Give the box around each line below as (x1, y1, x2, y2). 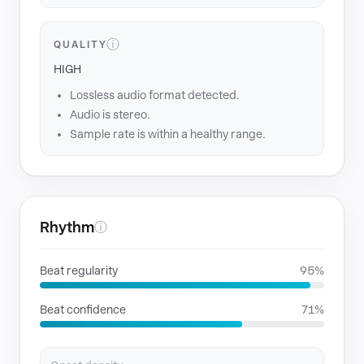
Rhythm (40, 219, 94, 236)
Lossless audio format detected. (70, 89, 240, 102)
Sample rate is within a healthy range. (70, 128, 266, 141)
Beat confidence (40, 303, 126, 316)
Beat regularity (40, 264, 118, 277)
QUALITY (54, 39, 107, 50)
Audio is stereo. (70, 108, 150, 121)
